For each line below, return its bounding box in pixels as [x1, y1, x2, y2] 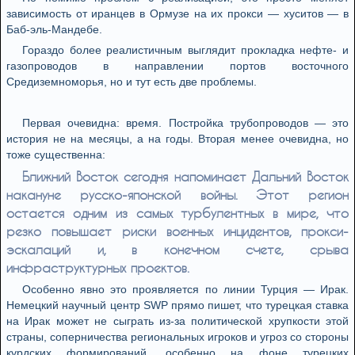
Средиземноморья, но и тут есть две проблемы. [6, 75, 257, 88]
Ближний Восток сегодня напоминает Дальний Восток [22, 169, 349, 184]
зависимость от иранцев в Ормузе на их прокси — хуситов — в [6, 7, 349, 20]
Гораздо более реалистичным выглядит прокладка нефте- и [22, 44, 349, 56]
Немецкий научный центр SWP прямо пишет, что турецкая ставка [6, 299, 349, 311]
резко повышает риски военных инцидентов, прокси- [6, 223, 349, 239]
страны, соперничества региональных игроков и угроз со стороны [6, 330, 349, 343]
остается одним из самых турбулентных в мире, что [6, 205, 349, 220]
